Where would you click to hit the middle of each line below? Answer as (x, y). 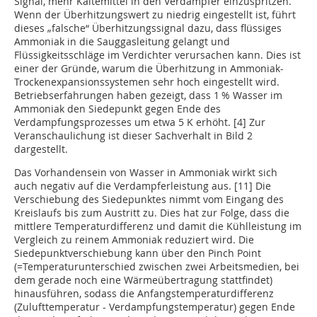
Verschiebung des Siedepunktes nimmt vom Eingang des (149, 200)
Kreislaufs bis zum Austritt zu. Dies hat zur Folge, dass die (152, 213)
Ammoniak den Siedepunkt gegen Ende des (117, 109)
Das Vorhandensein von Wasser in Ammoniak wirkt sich (146, 173)
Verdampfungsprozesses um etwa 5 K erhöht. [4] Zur (140, 122)
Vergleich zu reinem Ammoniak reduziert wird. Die (134, 240)
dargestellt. (41, 149)
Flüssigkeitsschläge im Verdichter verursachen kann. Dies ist (157, 55)
